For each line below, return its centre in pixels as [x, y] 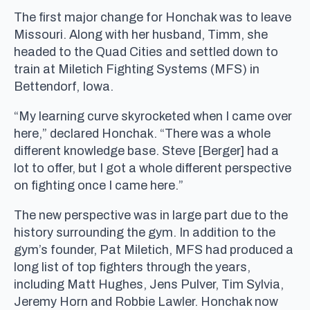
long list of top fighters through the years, [132, 267]
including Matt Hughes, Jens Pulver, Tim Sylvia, [149, 284]
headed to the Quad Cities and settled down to [146, 52]
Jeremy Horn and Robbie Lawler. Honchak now [146, 301]
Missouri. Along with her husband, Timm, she [141, 34]
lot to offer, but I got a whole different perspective [153, 168]
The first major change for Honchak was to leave [153, 17]
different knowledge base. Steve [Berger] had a [146, 151]
